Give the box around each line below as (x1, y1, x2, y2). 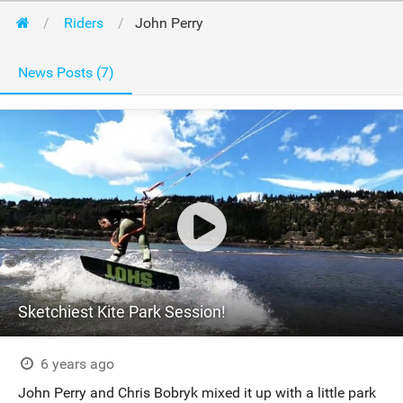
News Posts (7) (18, 64, 114, 81)
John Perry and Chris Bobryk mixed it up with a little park (18, 384, 376, 401)
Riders (63, 14, 103, 31)
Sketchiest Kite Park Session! (18, 302, 226, 321)
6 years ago (36, 355, 114, 372)
